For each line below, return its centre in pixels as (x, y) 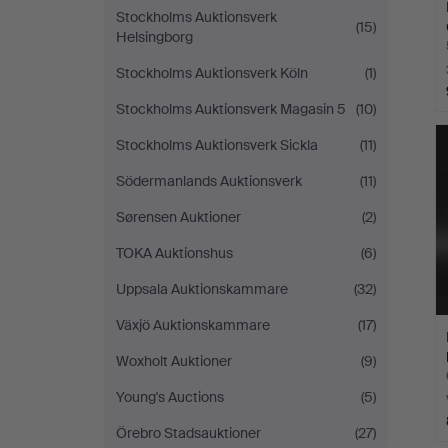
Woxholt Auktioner (174, 361)
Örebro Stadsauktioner (188, 433)
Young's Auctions (170, 397)
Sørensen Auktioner (178, 217)
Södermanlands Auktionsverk (209, 181)
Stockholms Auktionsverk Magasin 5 (231, 109)
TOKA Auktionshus (174, 253)
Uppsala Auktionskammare (202, 289)
